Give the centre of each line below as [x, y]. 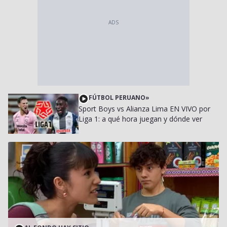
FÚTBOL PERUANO [117, 98]
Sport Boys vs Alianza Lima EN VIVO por [144, 109]
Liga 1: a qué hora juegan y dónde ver [140, 119]
